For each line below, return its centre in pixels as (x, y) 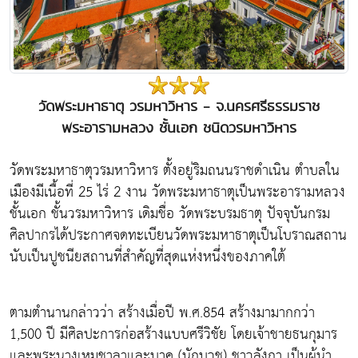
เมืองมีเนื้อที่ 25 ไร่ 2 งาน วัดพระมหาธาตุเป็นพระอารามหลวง (177, 193)
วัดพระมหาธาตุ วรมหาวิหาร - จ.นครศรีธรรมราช (179, 106)
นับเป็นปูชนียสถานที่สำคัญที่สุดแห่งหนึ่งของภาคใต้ (147, 257)
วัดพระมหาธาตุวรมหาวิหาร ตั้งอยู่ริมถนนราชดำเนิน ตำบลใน (175, 171)
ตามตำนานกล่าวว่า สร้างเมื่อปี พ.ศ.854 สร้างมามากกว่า (162, 313)
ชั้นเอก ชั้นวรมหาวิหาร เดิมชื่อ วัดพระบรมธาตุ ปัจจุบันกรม (170, 214)
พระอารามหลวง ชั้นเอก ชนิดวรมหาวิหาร (179, 128)
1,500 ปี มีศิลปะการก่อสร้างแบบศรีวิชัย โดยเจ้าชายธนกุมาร (173, 335)
